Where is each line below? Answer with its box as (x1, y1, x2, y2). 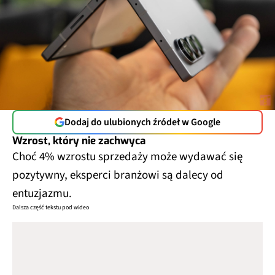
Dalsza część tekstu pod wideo (12, 202, 89, 211)
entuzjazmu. (12, 184, 72, 201)
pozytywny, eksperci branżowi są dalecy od (12, 166, 223, 183)
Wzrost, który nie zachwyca (12, 133, 145, 147)
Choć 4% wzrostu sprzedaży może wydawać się (12, 147, 242, 165)
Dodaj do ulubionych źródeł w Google (64, 114, 220, 128)
